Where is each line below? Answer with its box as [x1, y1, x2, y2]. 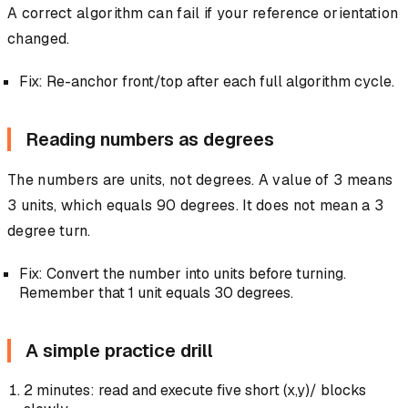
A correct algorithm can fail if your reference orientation [7, 4, 399, 24]
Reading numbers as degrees [25, 127, 274, 152]
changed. [7, 29, 70, 49]
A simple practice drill [25, 339, 213, 363]
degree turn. [7, 221, 91, 241]
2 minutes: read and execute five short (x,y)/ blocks [23, 381, 366, 401]
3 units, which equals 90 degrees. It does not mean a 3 [7, 196, 384, 216]
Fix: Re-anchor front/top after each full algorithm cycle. [18, 72, 394, 92]
